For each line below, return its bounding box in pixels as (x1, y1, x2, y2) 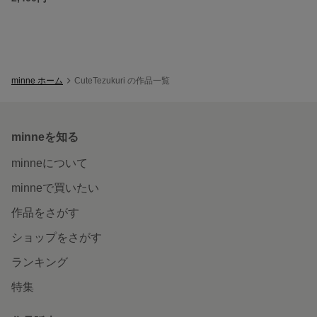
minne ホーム (11, 75, 63, 86)
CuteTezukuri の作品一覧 (74, 75, 170, 86)
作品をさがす (11, 206, 79, 219)
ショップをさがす (11, 231, 102, 243)
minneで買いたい (11, 181, 99, 194)
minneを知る (11, 130, 79, 143)
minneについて (11, 156, 88, 169)
